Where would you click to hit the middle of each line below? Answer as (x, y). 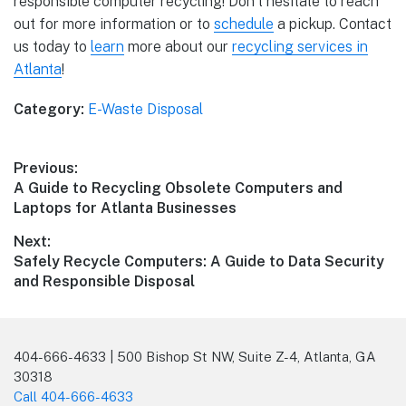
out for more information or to (114, 24)
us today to (52, 47)
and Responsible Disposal (104, 282)
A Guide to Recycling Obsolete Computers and (178, 188)
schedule (244, 24)
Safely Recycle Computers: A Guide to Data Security (199, 262)
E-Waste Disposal (145, 110)
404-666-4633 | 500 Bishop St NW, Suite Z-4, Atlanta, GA (195, 357)
